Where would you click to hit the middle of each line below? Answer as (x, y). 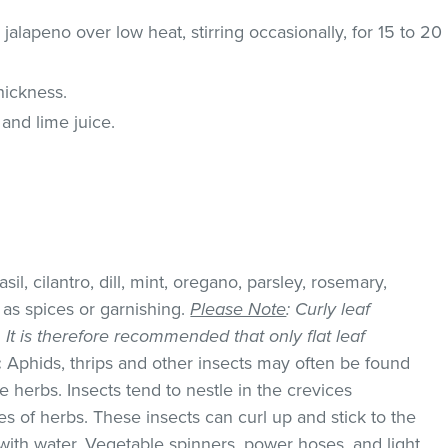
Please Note (238, 308)
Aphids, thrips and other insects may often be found (206, 362)
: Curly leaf (328, 308)
